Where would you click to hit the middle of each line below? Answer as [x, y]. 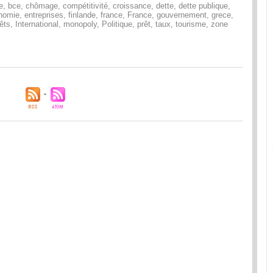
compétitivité [85, 6]
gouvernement [182, 15]
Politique [117, 24]
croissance [132, 6]
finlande [82, 15]
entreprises [44, 15]
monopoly [80, 24]
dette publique [203, 6]
